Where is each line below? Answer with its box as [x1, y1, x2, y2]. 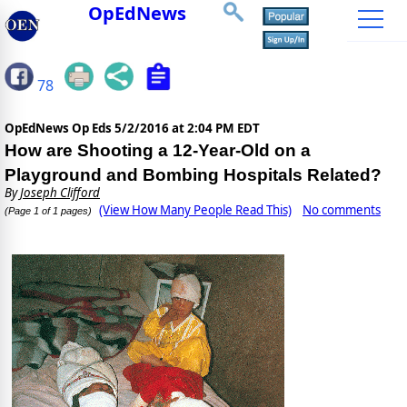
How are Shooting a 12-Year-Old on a [5, 141, 311, 161]
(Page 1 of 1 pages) [5, 205, 92, 217]
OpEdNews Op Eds [5, 120, 114, 137]
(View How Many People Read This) [99, 202, 292, 219]
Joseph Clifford [20, 184, 100, 202]
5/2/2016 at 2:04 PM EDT [114, 120, 260, 137]
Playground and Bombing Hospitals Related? [5, 165, 382, 185]
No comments [303, 202, 381, 219]
